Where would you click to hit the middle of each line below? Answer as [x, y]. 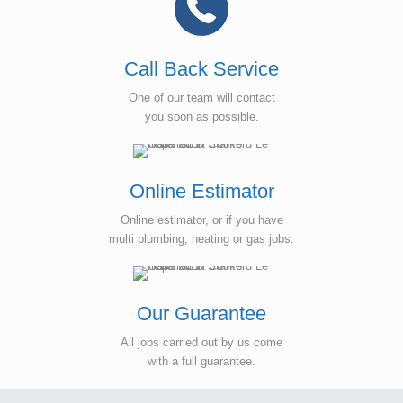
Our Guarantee [201, 313]
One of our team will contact [201, 97]
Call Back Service [201, 68]
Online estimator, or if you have [201, 219]
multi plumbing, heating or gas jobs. [201, 238]
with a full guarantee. [201, 361]
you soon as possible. [201, 116]
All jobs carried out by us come [201, 342]
